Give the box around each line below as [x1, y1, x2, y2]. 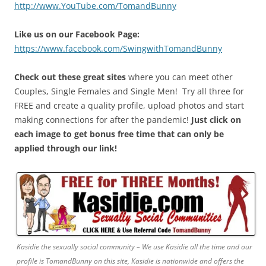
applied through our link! [14, 142, 117, 154]
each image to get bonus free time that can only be [14, 128, 224, 140]
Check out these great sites [14, 71, 126, 83]
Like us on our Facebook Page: [14, 28, 140, 40]
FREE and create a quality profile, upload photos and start [14, 99, 244, 111]
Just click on [191, 113, 241, 125]
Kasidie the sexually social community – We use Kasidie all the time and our [17, 242, 252, 252]
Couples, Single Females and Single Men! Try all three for [14, 85, 244, 97]
